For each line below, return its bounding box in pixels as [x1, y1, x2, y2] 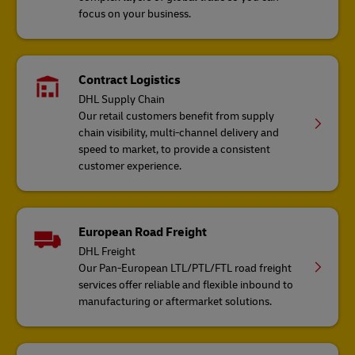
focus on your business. [78, 7, 192, 21]
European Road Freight [78, 224, 208, 241]
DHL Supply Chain [78, 93, 166, 107]
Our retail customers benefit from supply [78, 109, 275, 124]
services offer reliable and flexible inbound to [78, 278, 294, 292]
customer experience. [78, 159, 182, 174]
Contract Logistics [78, 72, 181, 89]
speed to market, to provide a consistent [78, 143, 271, 157]
